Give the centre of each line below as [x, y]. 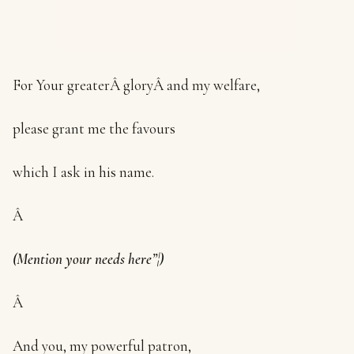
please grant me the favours [94, 128]
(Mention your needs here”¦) [88, 259]
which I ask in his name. [83, 172]
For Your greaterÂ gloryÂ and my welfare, [136, 85]
